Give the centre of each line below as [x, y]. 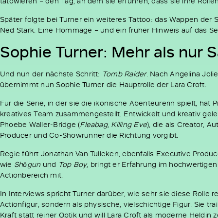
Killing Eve [129, 124]
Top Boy [73, 164]
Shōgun [27, 164]
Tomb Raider [124, 74]
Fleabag [94, 124]
